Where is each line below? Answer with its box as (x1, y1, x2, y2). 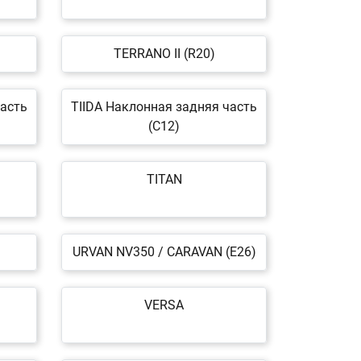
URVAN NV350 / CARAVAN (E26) (72, 244, 256, 259)
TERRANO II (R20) (113, 46, 215, 61)
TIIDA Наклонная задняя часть (71, 99, 257, 114)
